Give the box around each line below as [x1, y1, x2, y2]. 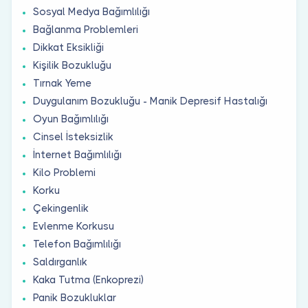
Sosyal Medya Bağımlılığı [33, 5, 150, 18]
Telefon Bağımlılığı [33, 237, 121, 250]
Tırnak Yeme [33, 76, 91, 89]
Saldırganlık [33, 255, 87, 268]
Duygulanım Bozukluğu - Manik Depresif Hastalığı [33, 94, 267, 107]
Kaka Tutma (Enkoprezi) [33, 273, 144, 286]
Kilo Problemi [33, 166, 96, 179]
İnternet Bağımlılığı [33, 148, 122, 161]
